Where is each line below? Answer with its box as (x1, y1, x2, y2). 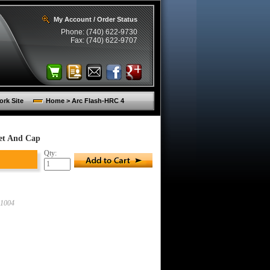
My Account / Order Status (54, 16, 137, 23)
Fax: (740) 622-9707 (71, 36, 137, 45)
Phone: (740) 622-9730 (61, 28, 137, 36)
